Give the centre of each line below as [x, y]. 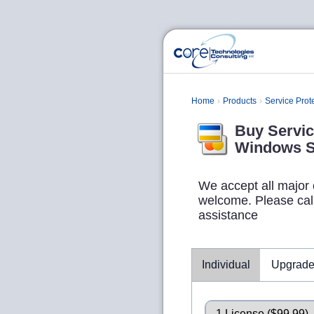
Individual [226, 265]
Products [240, 101]
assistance [228, 215]
